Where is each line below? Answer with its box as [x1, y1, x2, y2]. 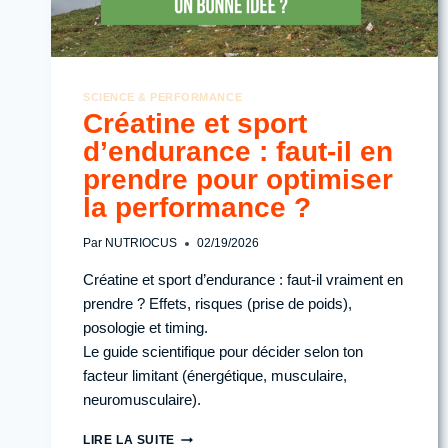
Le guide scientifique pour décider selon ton [83, 343, 363, 361]
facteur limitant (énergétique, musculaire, [83, 367, 347, 385]
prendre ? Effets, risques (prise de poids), [83, 295, 352, 313]
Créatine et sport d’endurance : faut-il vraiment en [83, 271, 403, 289]
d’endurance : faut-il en [83, 136, 393, 168]
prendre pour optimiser [83, 164, 393, 196]
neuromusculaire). [83, 391, 201, 409]
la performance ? [83, 192, 311, 224]
